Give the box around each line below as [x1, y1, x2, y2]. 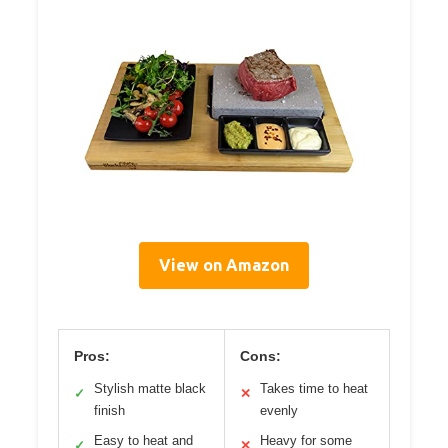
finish [94, 403, 125, 419]
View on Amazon [159, 256, 289, 275]
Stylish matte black [94, 381, 206, 397]
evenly [259, 403, 298, 419]
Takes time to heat [259, 381, 368, 397]
